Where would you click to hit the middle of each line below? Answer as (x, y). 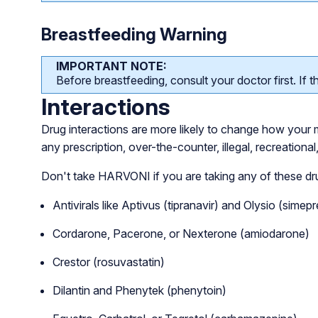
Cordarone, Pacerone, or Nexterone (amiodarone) (181, 233)
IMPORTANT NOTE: (111, 66)
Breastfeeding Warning (134, 34)
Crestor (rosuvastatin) (108, 262)
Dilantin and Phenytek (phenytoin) (139, 290)
